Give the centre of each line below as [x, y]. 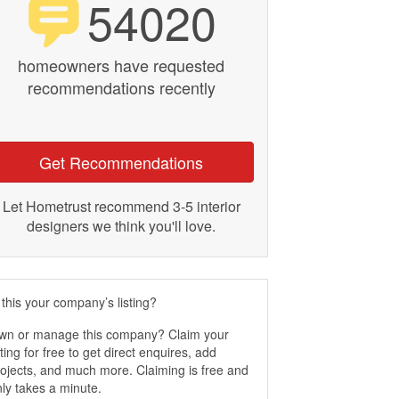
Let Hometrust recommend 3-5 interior [121, 206]
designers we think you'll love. [121, 226]
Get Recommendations [121, 162]
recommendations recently [121, 87]
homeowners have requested [121, 65]
